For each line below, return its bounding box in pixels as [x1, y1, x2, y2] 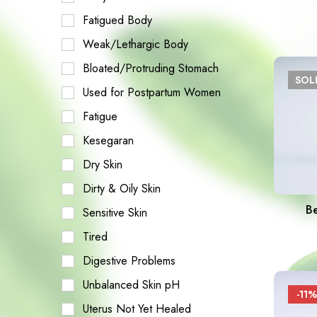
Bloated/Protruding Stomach [83, 59, 219, 76]
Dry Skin [83, 156, 122, 173]
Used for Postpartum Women [83, 83, 221, 100]
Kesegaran [83, 132, 134, 149]
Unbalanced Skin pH [83, 276, 180, 293]
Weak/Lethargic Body [83, 35, 188, 52]
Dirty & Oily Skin [83, 180, 161, 197]
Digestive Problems [83, 252, 175, 269]
